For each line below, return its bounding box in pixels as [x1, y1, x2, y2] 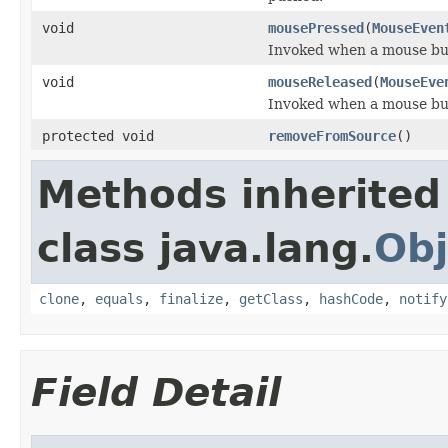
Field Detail [31, 369, 281, 415]
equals [95, 290, 143, 307]
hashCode [319, 290, 383, 307]
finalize [159, 290, 223, 307]
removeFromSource [268, 127, 396, 144]
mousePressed [268, 19, 364, 36]
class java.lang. [37, 225, 374, 271]
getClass [239, 290, 303, 307]
